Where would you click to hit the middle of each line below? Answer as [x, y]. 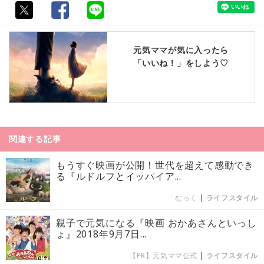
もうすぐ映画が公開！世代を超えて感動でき [155, 165]
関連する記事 [35, 138]
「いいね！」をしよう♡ [181, 62]
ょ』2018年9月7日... [102, 234]
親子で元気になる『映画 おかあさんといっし [156, 222]
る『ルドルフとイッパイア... [119, 176]
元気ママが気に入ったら [181, 49]
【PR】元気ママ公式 [163, 255]
